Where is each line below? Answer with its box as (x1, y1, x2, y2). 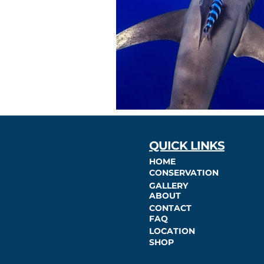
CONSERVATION (149, 167, 219, 178)
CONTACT (149, 203, 192, 213)
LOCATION (149, 226, 195, 236)
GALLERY (149, 180, 188, 191)
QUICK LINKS (149, 138, 225, 153)
